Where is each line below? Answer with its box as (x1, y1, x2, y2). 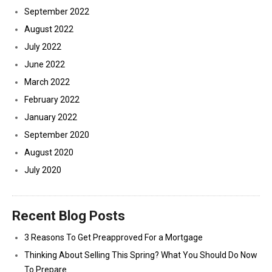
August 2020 (24, 148, 73, 157)
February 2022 (24, 95, 80, 104)
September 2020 (24, 130, 89, 140)
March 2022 (24, 77, 70, 87)
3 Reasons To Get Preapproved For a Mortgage (24, 233, 203, 242)
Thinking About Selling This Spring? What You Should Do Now (24, 250, 257, 260)
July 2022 (24, 42, 61, 52)
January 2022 (24, 112, 77, 122)
